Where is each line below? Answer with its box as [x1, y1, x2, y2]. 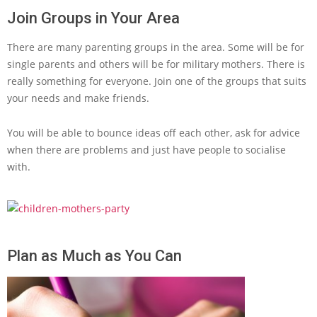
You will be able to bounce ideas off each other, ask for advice [7, 126, 300, 139]
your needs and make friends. [7, 91, 149, 105]
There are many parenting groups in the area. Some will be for [7, 40, 304, 54]
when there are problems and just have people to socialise [7, 143, 286, 156]
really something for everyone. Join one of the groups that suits [7, 74, 306, 88]
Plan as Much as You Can [7, 247, 182, 265]
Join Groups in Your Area [7, 9, 180, 27]
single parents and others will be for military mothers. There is [7, 57, 305, 71]
